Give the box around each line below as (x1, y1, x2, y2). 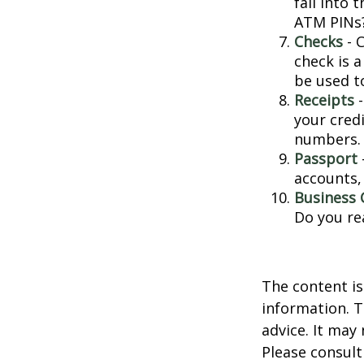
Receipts (294, 90, 354, 110)
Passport (294, 149, 357, 169)
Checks (294, 32, 343, 52)
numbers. (294, 129, 361, 149)
